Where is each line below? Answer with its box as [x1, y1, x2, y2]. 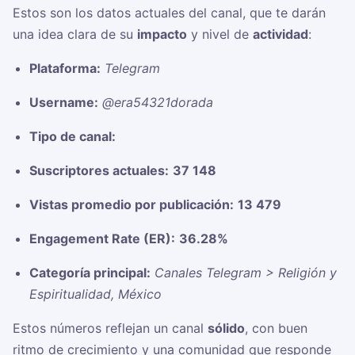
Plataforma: [29, 60, 101, 77]
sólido [208, 320, 245, 337]
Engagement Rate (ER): [29, 231, 175, 247]
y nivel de [187, 26, 253, 43]
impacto [137, 26, 187, 43]
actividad [253, 26, 308, 43]
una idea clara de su [13, 26, 137, 43]
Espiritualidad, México [29, 286, 162, 303]
